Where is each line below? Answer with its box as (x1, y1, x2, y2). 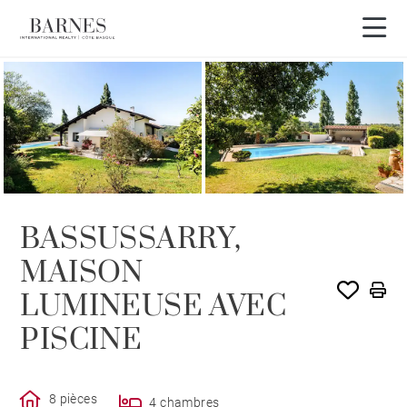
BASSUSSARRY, (20, 221, 242, 259)
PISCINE (20, 322, 143, 360)
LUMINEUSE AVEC (20, 288, 287, 326)
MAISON (20, 254, 144, 293)
